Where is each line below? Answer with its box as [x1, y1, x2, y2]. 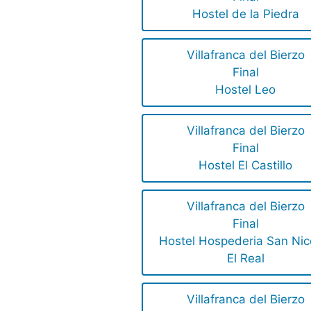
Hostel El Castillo [199, 158, 293, 173]
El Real [226, 251, 264, 266]
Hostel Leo [215, 83, 276, 97]
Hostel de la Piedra [192, 7, 299, 22]
